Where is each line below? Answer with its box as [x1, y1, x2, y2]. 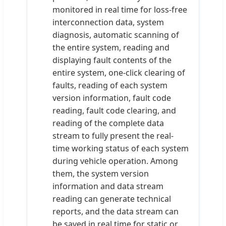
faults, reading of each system [52, 79, 167, 91]
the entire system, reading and [52, 41, 169, 53]
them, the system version [52, 167, 149, 179]
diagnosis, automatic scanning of [52, 29, 179, 40]
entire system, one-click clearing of [52, 67, 185, 78]
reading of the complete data [52, 117, 164, 129]
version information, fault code [52, 92, 171, 103]
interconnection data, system [52, 16, 164, 28]
